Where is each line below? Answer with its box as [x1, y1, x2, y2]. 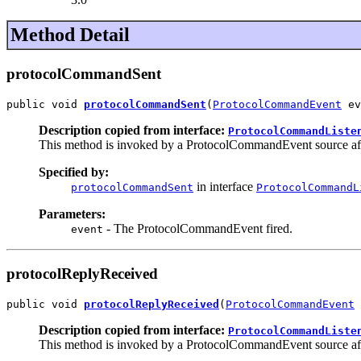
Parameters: [39, 206, 106, 221]
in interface [193, 179, 256, 193]
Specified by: [39, 164, 109, 179]
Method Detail [10, 24, 130, 46]
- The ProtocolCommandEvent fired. [103, 221, 293, 235]
